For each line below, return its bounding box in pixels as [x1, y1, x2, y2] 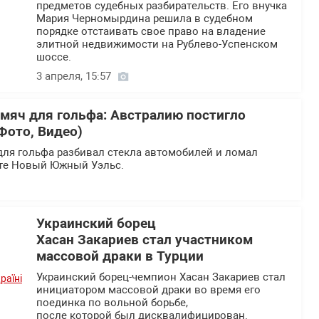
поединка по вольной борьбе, [36, 296, 188, 310]
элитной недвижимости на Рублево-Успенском [36, 38, 278, 51]
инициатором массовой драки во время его [36, 283, 261, 297]
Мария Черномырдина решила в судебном [36, 12, 253, 26]
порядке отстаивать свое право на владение [36, 25, 266, 38]
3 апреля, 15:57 [36, 70, 111, 83]
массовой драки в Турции [36, 249, 204, 265]
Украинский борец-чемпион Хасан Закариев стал [36, 271, 286, 284]
